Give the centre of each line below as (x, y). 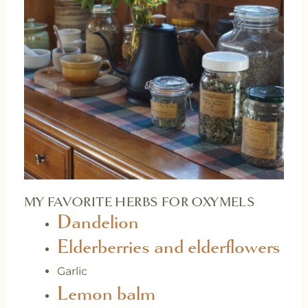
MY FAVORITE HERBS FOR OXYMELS (140, 202)
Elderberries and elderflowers (168, 247)
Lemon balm (106, 294)
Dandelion (98, 222)
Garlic (72, 272)
